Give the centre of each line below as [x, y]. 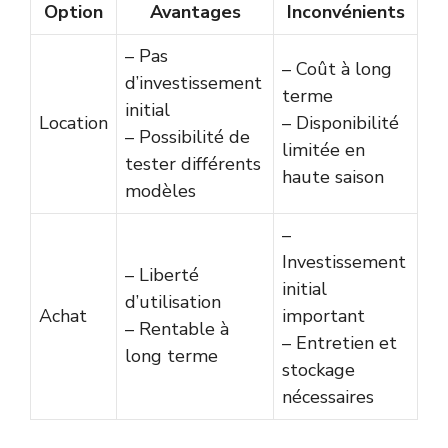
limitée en [323, 149]
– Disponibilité [340, 122]
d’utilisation [173, 301]
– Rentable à [177, 328]
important [323, 315]
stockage [318, 369]
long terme [171, 355]
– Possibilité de [187, 136]
